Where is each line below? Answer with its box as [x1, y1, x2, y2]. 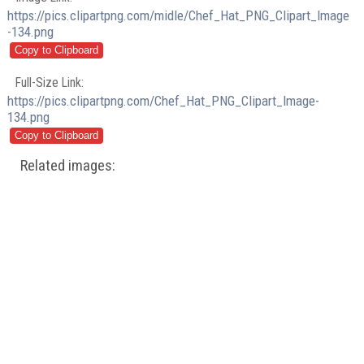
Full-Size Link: [15, 75, 84, 91]
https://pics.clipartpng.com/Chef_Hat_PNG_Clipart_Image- [7, 93, 320, 110]
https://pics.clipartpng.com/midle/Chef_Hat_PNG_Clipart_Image [7, 6, 350, 24]
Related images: [20, 157, 116, 175]
